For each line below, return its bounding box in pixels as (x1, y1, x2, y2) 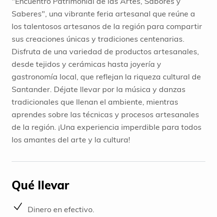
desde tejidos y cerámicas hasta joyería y (12, 59, 161, 69)
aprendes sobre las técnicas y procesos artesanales (12, 109, 199, 120)
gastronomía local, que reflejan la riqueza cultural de (12, 72, 201, 82)
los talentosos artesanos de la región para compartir (12, 21, 202, 31)
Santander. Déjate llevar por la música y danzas (12, 84, 186, 94)
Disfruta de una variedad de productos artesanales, (12, 46, 199, 57)
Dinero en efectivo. (27, 204, 94, 214)
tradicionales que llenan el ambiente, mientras (12, 97, 178, 107)
